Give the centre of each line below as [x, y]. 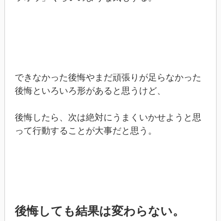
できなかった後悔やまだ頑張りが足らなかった [108, 77]
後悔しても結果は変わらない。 [99, 211]
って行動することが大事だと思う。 [86, 130]
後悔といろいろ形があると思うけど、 [90, 91]
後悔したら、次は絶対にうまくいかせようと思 [108, 117]
